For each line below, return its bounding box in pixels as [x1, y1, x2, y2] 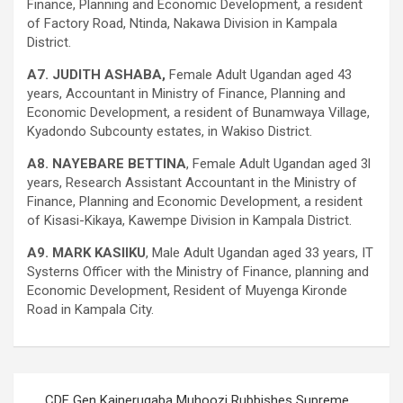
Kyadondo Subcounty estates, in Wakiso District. [27, 122, 312, 139]
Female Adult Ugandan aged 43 [166, 66, 352, 83]
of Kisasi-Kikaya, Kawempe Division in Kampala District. [27, 211, 352, 228]
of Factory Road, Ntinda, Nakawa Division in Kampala [27, 14, 337, 31]
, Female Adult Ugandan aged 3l [186, 155, 371, 172]
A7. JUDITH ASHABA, [27, 66, 166, 83]
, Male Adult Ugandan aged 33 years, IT [146, 244, 373, 261]
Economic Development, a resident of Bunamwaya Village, [27, 103, 370, 121]
